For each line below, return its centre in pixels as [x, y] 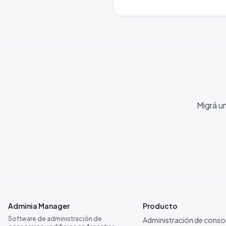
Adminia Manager [39, 206]
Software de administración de [55, 219]
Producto [160, 206]
